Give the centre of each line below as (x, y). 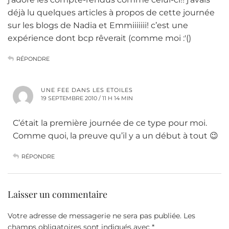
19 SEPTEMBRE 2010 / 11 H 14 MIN (87, 98)
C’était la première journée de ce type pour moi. (110, 123)
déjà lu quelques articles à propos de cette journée (111, 13)
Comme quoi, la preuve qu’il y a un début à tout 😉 (116, 136)
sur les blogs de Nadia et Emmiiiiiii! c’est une (98, 26)
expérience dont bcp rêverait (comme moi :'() (99, 38)
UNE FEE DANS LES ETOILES (87, 90)
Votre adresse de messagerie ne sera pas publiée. (95, 216)
